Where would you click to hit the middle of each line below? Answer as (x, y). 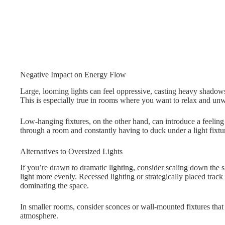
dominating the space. (54, 186)
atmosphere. (39, 216)
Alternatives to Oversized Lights (71, 151)
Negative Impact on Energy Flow (73, 74)
